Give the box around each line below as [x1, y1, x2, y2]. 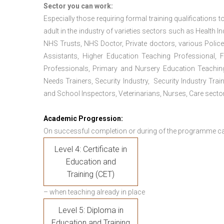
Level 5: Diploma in [58, 205, 123, 215]
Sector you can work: [43, 2, 113, 10]
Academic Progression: [43, 114, 123, 122]
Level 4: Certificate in [54, 144, 127, 154]
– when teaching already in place [43, 188, 145, 196]
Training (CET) [67, 169, 114, 179]
